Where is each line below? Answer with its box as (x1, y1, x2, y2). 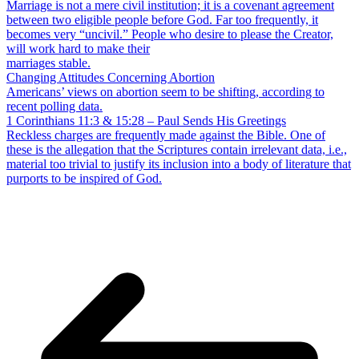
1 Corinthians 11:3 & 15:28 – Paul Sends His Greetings (6, 114, 286, 128)
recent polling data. (6, 99, 103, 114)
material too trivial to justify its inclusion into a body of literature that (6, 157, 351, 171)
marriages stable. (6, 56, 91, 71)
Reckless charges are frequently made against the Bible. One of (6, 128, 325, 143)
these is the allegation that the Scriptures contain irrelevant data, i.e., (6, 143, 347, 157)
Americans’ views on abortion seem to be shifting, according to (6, 85, 325, 99)
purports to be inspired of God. (6, 171, 162, 186)
